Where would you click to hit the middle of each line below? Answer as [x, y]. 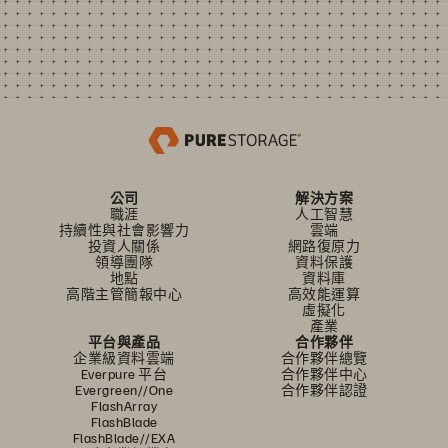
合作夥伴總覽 [324, 357]
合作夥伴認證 [324, 389]
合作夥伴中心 [324, 373]
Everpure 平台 [124, 373]
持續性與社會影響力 [124, 229]
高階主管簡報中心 [124, 293]
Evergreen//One [124, 389]
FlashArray [124, 405]
